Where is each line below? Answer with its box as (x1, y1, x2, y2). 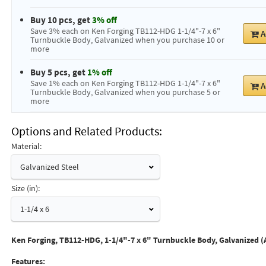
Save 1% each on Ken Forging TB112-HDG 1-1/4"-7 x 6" (30, 78, 220, 88)
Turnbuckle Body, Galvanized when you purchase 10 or (30, 34, 224, 45)
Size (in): (11, 183, 40, 194)
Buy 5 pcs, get (30, 66, 87, 78)
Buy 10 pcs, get (30, 14, 92, 26)
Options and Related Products (11, 123, 159, 138)
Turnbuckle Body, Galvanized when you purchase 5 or (30, 87, 220, 97)
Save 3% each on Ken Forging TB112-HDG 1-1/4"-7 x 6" (30, 26, 220, 36)
